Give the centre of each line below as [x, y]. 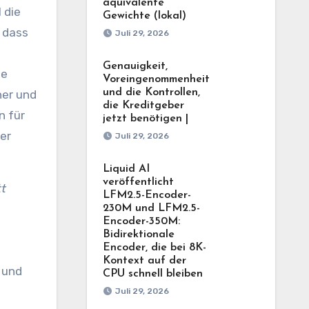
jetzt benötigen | [145, 119]
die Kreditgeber [143, 106]
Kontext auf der [144, 261]
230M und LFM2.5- [151, 208]
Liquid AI [126, 169]
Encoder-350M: [141, 221]
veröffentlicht [138, 182]
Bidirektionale [138, 235]
